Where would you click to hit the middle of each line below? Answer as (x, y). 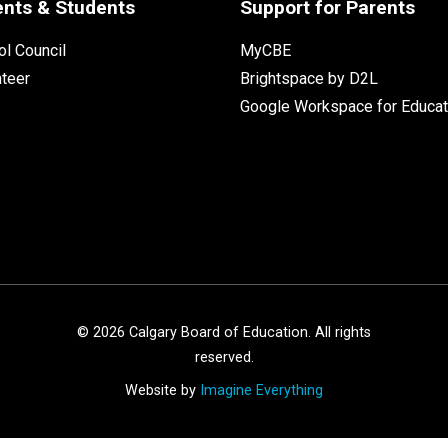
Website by (162, 390)
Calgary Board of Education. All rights (248, 332)
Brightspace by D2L (308, 78)
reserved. (224, 357)
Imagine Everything (261, 390)
